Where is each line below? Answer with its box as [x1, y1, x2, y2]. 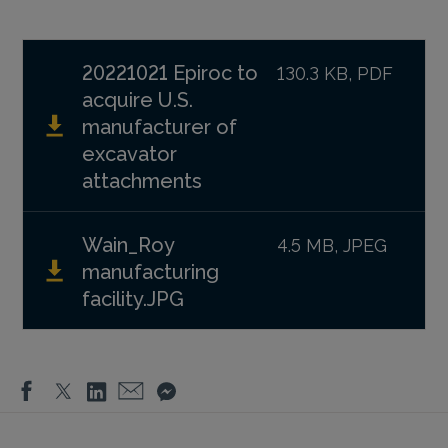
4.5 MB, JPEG [277, 230, 388, 256]
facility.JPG [81, 282, 184, 311]
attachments [81, 164, 202, 193]
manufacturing [81, 255, 219, 284]
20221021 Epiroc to [81, 56, 258, 85]
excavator [81, 137, 177, 166]
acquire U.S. [81, 83, 193, 112]
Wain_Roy [81, 228, 174, 257]
